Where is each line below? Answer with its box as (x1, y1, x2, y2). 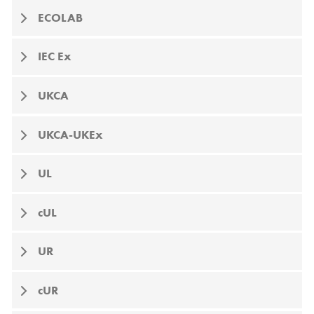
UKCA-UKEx (37, 127, 103, 142)
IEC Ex (37, 49, 71, 64)
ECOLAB (37, 10, 83, 25)
